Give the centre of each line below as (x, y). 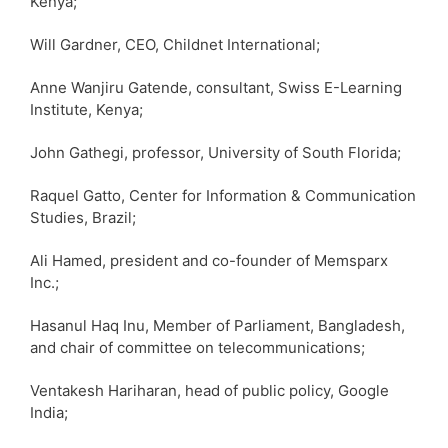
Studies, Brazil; (83, 217)
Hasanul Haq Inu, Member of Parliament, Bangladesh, (217, 325)
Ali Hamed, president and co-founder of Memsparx (209, 260)
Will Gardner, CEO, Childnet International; (175, 44)
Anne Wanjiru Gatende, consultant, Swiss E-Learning (216, 87)
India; (49, 412)
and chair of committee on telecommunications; (197, 347)
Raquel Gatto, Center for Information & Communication (223, 195)
